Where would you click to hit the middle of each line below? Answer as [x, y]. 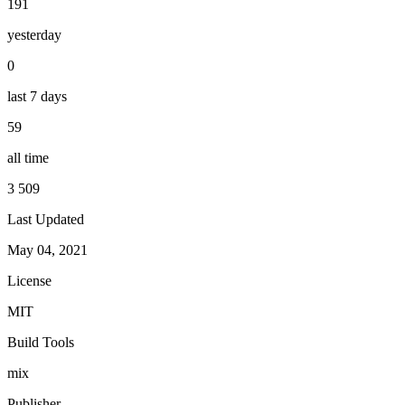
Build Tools [41, 342]
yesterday [34, 34]
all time [28, 157]
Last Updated [46, 219]
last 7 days [37, 96]
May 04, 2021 [47, 250]
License [29, 280]
